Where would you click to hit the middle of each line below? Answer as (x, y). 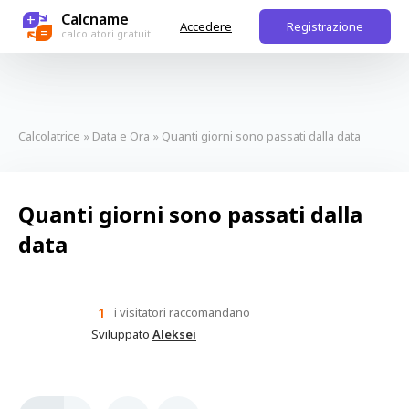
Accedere (206, 26)
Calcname (95, 19)
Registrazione (325, 26)
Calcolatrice (49, 136)
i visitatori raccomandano (181, 312)
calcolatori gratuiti (107, 33)
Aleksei (174, 334)
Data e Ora (121, 136)
